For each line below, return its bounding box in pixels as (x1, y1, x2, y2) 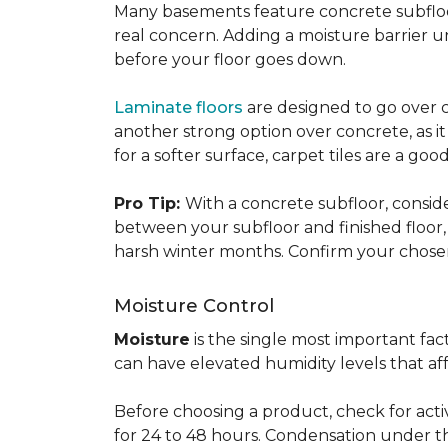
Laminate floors (114, 98, 243, 117)
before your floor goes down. (114, 50, 354, 69)
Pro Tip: (114, 194, 185, 213)
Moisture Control (114, 295, 274, 317)
